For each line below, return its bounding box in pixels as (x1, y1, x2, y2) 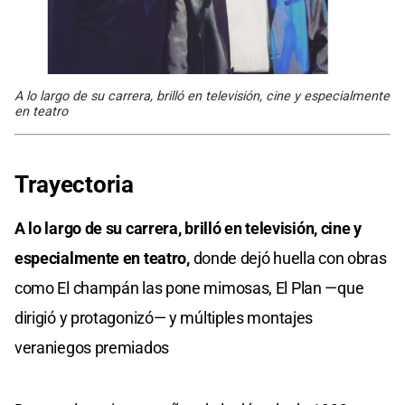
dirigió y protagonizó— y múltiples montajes (14, 308, 314, 328)
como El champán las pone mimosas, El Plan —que (14, 278, 364, 298)
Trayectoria (14, 171, 134, 199)
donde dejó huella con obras (189, 249, 387, 268)
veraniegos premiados (14, 338, 169, 358)
